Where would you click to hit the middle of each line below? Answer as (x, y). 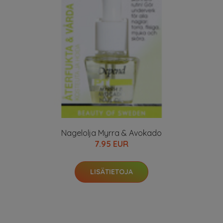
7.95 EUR (111, 144)
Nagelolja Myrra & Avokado (111, 133)
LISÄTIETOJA (111, 172)
